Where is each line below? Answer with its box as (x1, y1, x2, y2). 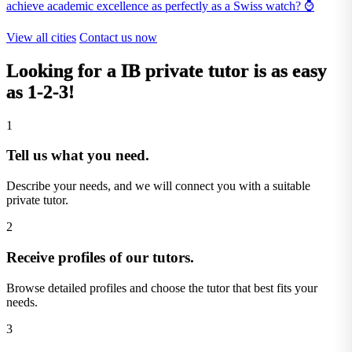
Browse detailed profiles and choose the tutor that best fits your (6, 280, 317, 295)
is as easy (249, 60, 327, 81)
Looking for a (6, 60, 121, 81)
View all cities (6, 30, 76, 44)
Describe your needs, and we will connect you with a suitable (6, 179, 310, 193)
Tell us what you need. (6, 147, 149, 164)
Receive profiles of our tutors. (6, 248, 194, 266)
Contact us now (79, 30, 157, 44)
